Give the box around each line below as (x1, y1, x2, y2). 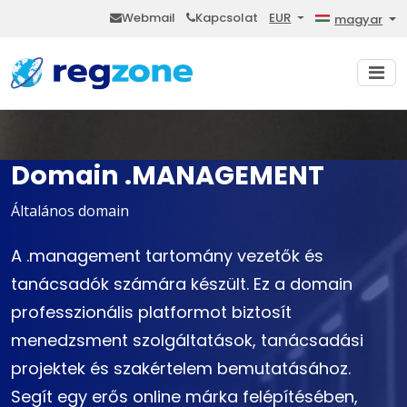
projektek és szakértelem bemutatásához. (11, 357, 351, 381)
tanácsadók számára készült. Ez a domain (11, 273, 352, 296)
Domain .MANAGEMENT (11, 157, 324, 194)
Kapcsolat (195, 9, 259, 26)
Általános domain (11, 201, 129, 222)
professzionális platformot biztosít (11, 301, 292, 324)
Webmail (122, 9, 176, 26)
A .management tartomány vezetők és (11, 244, 323, 268)
